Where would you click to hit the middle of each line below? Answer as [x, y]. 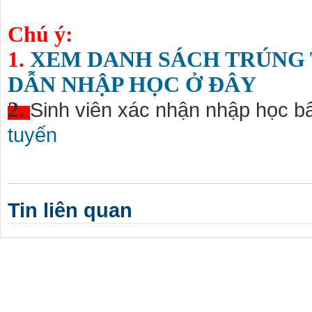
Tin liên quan [70, 210]
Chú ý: [40, 34]
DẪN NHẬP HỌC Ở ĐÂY [132, 84]
